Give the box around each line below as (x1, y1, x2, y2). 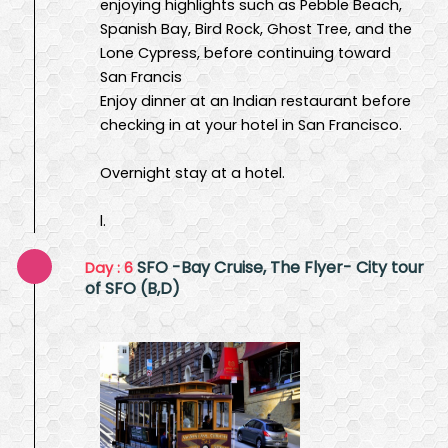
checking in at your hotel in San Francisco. (100, 114, 402, 135)
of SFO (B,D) (85, 276, 180, 300)
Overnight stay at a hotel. (100, 162, 285, 183)
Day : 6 (85, 257, 137, 278)
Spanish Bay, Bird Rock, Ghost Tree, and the (100, 18, 412, 39)
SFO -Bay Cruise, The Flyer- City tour (137, 255, 424, 279)
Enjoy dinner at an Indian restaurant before (100, 90, 411, 111)
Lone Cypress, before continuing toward (100, 42, 391, 63)
